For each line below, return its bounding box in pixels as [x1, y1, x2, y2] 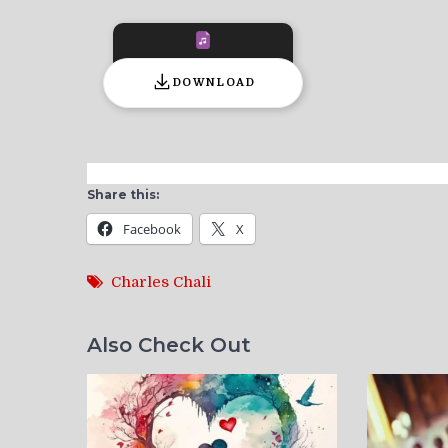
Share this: [87, 187, 159, 203]
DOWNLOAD [172, 76, 256, 90]
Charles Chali [111, 273, 211, 292]
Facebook [123, 220, 181, 239]
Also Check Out [87, 332, 251, 357]
